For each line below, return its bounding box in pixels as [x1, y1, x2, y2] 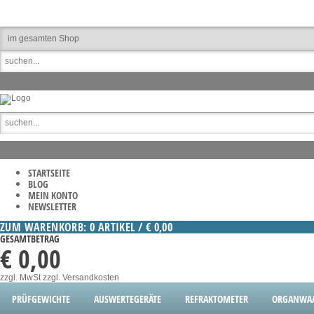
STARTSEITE [28, 166, 70, 179]
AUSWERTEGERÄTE [94, 292, 161, 306]
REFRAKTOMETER [185, 292, 248, 306]
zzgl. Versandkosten [43, 273, 119, 282]
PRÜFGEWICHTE [12, 292, 70, 306]
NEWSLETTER [28, 200, 76, 213]
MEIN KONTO [28, 189, 78, 202]
